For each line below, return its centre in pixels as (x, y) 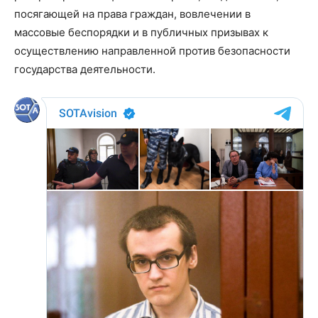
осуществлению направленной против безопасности (152, 50)
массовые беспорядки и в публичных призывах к (141, 32)
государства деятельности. (85, 69)
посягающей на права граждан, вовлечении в (132, 13)
